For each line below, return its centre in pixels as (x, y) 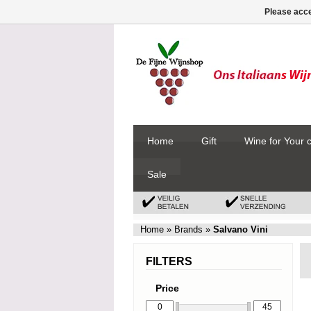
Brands (188, 229)
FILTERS (169, 261)
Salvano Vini (241, 229)
